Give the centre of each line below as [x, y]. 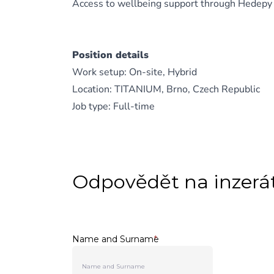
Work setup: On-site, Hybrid [135, 72]
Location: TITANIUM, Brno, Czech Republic [166, 89]
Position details [110, 55]
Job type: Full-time [113, 106]
